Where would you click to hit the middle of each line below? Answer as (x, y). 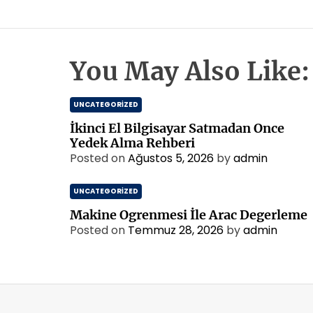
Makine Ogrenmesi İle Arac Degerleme (189, 215)
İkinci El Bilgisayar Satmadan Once (177, 128)
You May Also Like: (190, 72)
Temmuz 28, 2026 (176, 230)
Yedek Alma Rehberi (132, 143)
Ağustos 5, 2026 (171, 158)
